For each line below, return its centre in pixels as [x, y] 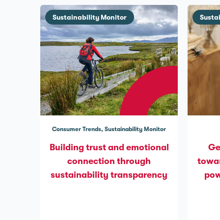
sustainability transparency [109, 175]
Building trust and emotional [109, 147]
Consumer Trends [77, 129]
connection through [109, 161]
